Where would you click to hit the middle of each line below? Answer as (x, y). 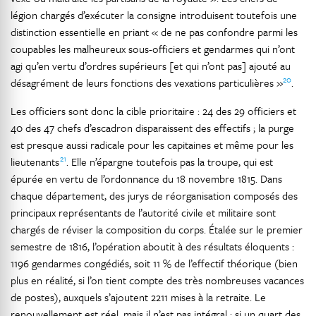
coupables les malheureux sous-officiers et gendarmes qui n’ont (153, 49)
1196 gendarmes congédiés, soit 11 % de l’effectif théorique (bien (154, 263)
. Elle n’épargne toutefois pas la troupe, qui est (170, 162)
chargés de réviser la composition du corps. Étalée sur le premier (157, 229)
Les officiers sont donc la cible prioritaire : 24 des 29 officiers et (153, 111)
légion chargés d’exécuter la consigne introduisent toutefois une (154, 15)
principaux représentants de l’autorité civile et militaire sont (143, 212)
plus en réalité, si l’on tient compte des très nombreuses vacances (157, 280)
